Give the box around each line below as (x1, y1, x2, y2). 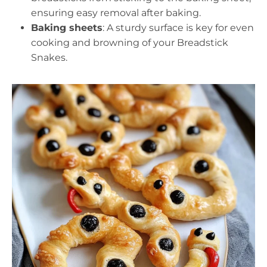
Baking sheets (31, 21, 103, 33)
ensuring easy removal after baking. (31, 7, 201, 18)
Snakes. (31, 51, 67, 63)
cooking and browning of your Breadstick (31, 36, 228, 48)
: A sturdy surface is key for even (103, 21, 254, 33)
